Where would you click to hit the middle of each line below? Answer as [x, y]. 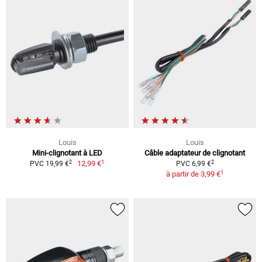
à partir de [183, 174]
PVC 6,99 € [193, 164]
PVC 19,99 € [49, 164]
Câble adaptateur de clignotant [195, 153]
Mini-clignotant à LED [67, 153]
